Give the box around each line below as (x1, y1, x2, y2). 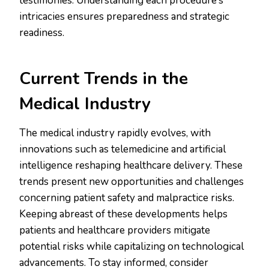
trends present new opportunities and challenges (19, 175, 244, 189)
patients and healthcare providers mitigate (19, 223, 210, 238)
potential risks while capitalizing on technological (19, 240, 244, 254)
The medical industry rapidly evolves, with (19, 126, 211, 141)
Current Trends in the (19, 67, 188, 91)
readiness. (19, 26, 64, 40)
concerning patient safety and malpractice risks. (19, 191, 234, 205)
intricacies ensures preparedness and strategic (19, 10, 229, 24)
